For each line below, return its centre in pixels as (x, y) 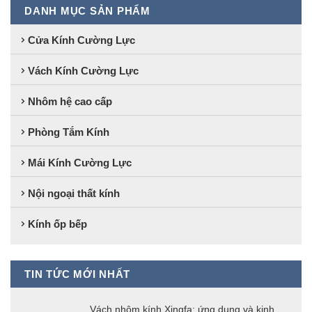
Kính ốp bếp (57, 224)
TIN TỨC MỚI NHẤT (77, 274)
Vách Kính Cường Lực (83, 71)
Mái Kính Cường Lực (80, 163)
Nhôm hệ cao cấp (70, 102)
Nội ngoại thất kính (74, 194)
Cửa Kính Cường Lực (81, 40)
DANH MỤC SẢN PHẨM (87, 11)
